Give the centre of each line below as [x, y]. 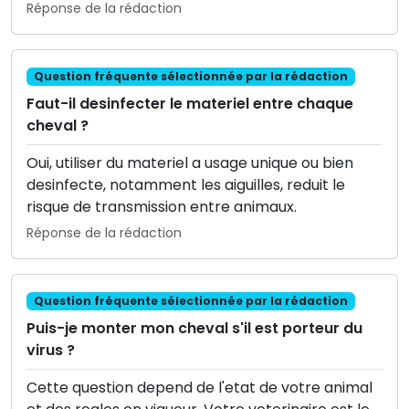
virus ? [51, 351]
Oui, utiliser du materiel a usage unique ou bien [190, 163]
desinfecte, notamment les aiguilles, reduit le [186, 184]
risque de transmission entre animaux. [162, 206]
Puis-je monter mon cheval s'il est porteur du [194, 329]
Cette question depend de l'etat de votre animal [199, 388]
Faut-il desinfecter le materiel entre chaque [190, 103]
